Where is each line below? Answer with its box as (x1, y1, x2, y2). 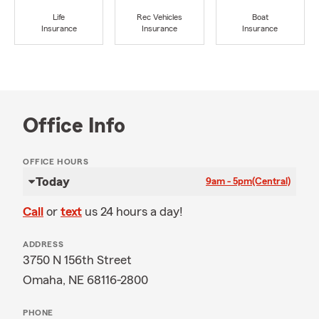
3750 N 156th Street (23, 253, 132, 266)
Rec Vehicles (136, 13, 182, 22)
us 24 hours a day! (85, 205, 183, 218)
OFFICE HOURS (23, 157, 89, 166)
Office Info (23, 115, 125, 137)
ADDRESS (23, 240, 64, 249)
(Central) (252, 177, 291, 187)
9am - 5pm (206, 177, 252, 187)
